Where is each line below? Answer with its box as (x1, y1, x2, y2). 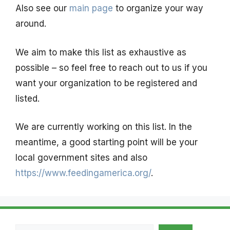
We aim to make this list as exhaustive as (15, 47, 186, 57)
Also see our (15, 3, 69, 14)
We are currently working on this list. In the (15, 122, 192, 132)
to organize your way (113, 3, 203, 14)
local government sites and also (15, 152, 147, 163)
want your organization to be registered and (15, 78, 197, 88)
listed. (15, 93, 40, 104)
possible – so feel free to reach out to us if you (15, 62, 207, 73)
